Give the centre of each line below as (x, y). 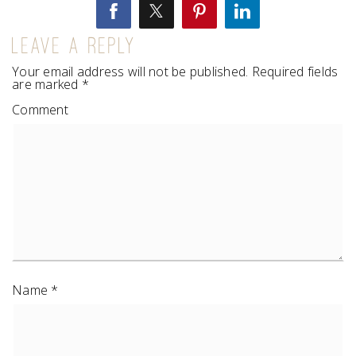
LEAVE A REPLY (74, 46)
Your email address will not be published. (130, 72)
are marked (47, 85)
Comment (40, 110)
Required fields (293, 72)
